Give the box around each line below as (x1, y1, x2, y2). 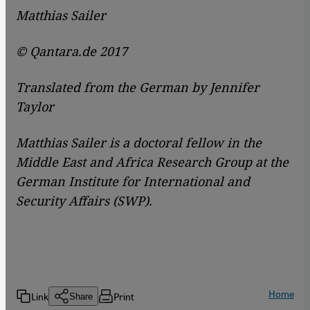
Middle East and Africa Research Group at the (16, 154, 289, 171)
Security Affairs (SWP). (16, 192, 152, 210)
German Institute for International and (16, 173, 250, 190)
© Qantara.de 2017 (16, 43, 127, 60)
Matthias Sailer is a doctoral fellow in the (16, 134, 262, 152)
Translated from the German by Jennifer (16, 79, 259, 96)
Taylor (16, 98, 54, 116)
